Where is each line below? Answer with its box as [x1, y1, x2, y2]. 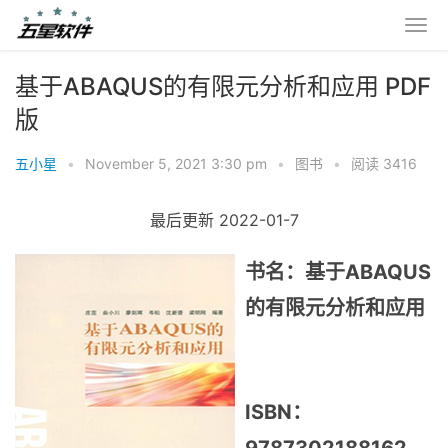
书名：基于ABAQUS [245, 260, 431, 284]
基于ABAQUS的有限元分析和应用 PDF [15, 72, 431, 101]
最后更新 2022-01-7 [149, 210, 299, 230]
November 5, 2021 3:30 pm [85, 155, 267, 172]
